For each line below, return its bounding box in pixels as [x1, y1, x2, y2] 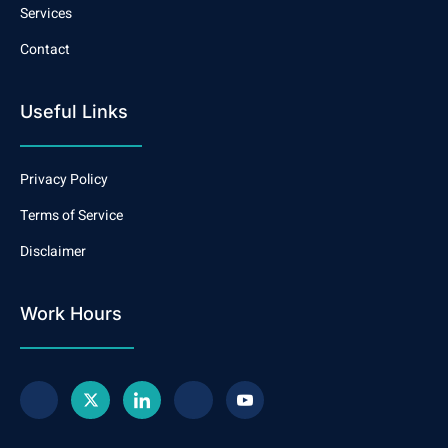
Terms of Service [20, 204, 123, 226]
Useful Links [20, 100, 128, 122]
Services [20, 2, 72, 24]
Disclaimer [20, 240, 86, 262]
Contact [20, 38, 70, 60]
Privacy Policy [20, 168, 108, 190]
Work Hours [20, 302, 122, 324]
